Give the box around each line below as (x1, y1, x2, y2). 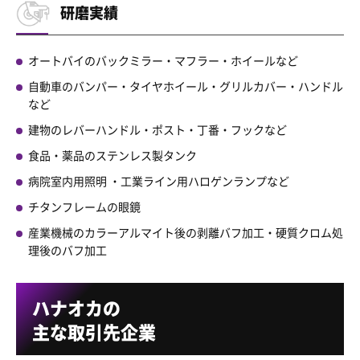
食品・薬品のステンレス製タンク (28, 146, 197, 163)
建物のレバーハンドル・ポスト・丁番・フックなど (28, 121, 287, 137)
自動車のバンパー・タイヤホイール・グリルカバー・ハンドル (28, 77, 343, 94)
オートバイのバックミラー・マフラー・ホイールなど (28, 51, 298, 68)
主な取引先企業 (32, 317, 156, 344)
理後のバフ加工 (28, 241, 107, 258)
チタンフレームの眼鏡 (28, 198, 141, 215)
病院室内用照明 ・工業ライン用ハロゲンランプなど (28, 172, 289, 189)
